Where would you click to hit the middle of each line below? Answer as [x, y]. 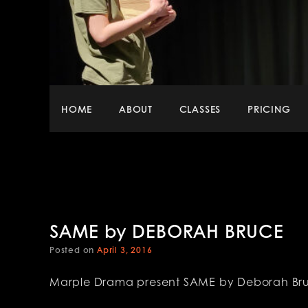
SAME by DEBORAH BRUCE [167, 230]
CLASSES [200, 108]
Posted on [73, 250]
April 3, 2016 [125, 250]
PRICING [269, 108]
